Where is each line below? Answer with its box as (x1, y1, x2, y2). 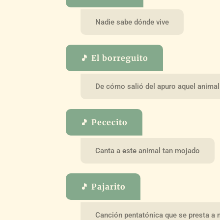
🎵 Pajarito (81, 181, 126, 192)
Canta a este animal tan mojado (95, 146, 200, 155)
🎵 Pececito (81, 117, 128, 128)
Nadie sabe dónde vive (95, 18, 169, 27)
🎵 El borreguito (81, 53, 149, 63)
